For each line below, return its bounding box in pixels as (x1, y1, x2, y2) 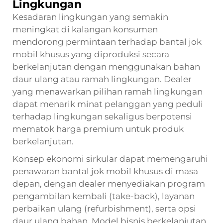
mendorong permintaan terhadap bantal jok (12, 36, 202, 47)
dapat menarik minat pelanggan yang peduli (12, 99, 203, 109)
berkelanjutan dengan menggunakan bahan (12, 61, 200, 72)
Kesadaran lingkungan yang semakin (12, 11, 168, 22)
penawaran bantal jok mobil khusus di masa (12, 166, 198, 176)
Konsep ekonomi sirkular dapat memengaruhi (12, 153, 208, 164)
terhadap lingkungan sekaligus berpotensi (12, 111, 192, 121)
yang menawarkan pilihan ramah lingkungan (12, 86, 203, 97)
